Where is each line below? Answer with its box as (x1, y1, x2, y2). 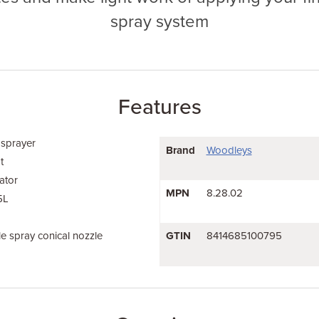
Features (117, 94, 202, 120)
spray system (110, 11, 209, 32)
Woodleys (206, 144, 252, 157)
